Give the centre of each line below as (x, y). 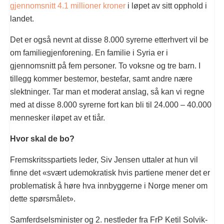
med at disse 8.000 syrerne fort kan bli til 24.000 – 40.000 (111, 104)
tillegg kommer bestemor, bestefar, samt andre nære (101, 78)
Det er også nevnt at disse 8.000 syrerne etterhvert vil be (109, 39)
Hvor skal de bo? (42, 138)
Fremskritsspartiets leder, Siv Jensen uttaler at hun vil (104, 159)
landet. (22, 18)
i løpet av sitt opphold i (166, 5)
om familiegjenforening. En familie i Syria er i (89, 52)
